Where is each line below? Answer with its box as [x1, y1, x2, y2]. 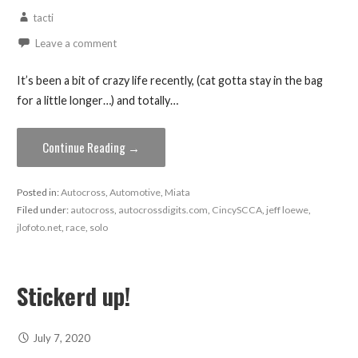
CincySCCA [211, 204, 262, 217]
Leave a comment [34, 37, 117, 50]
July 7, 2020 [32, 331, 90, 344]
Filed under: [16, 204, 70, 217]
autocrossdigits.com [117, 204, 208, 217]
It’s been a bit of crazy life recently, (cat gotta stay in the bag [16, 73, 323, 87]
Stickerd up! [16, 278, 130, 312]
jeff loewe [265, 204, 308, 217]
